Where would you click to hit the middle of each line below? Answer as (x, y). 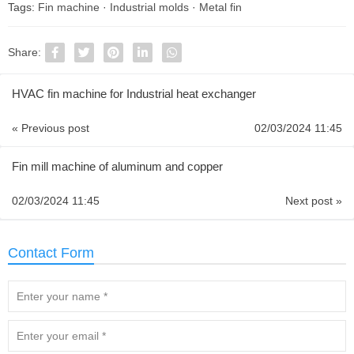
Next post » (314, 200)
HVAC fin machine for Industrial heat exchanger (134, 93)
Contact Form (51, 252)
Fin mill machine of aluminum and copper (117, 166)
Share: (24, 52)
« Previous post (51, 128)
